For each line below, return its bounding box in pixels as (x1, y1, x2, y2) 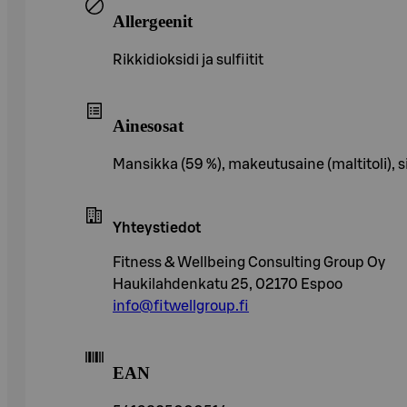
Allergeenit (113, 11, 193, 31)
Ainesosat (113, 116, 184, 136)
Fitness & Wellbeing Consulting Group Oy (113, 255, 385, 271)
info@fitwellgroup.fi (113, 299, 249, 314)
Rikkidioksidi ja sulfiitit (113, 52, 263, 67)
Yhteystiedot (113, 221, 201, 236)
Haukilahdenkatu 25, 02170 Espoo (113, 277, 342, 293)
